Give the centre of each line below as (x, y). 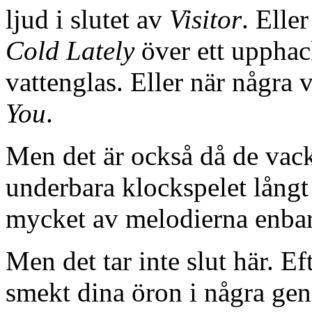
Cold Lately (70, 51)
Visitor (205, 19)
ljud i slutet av (87, 19)
